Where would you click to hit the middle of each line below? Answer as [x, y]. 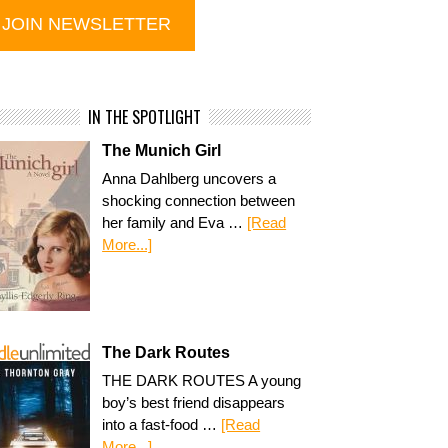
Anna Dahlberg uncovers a [189, 178]
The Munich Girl [162, 150]
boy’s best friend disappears [194, 402]
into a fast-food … [162, 424]
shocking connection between [199, 200]
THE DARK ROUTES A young [202, 380]
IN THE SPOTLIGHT [145, 117]
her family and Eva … [175, 222]
